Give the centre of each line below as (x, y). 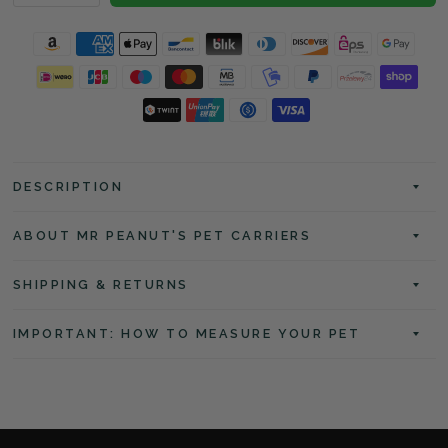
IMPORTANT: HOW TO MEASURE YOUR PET (186, 333)
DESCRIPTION (68, 186)
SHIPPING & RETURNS (100, 284)
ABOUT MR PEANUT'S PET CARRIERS (162, 235)
